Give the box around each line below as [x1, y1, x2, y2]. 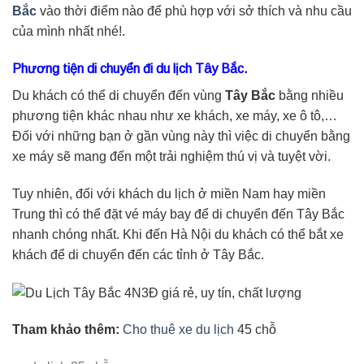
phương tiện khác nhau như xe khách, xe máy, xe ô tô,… [12, 108, 337, 123]
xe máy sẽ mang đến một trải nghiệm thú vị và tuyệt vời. [12, 149, 331, 163]
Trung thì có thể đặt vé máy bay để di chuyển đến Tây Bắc [12, 206, 344, 221]
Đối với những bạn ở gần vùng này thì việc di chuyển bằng [12, 128, 350, 143]
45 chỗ [234, 323, 276, 337]
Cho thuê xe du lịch [123, 323, 234, 337]
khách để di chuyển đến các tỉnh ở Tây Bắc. [12, 247, 264, 262]
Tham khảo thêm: [12, 323, 123, 337]
